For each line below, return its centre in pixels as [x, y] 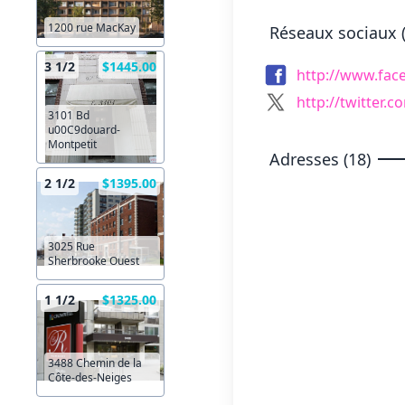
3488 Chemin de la [95, 363]
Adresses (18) [320, 159]
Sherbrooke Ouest [94, 261]
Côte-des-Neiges [90, 378]
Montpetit [72, 145]
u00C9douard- [84, 130]
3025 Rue [71, 247]
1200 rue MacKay [92, 28]
